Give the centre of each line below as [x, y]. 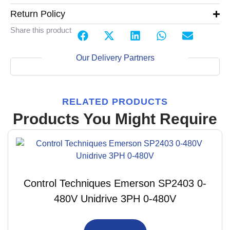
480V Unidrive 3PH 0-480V [115, 199]
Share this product [41, 30]
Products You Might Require [115, 119]
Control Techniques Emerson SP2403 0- [115, 184]
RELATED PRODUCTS [115, 102]
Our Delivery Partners [115, 58]
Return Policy [38, 14]
